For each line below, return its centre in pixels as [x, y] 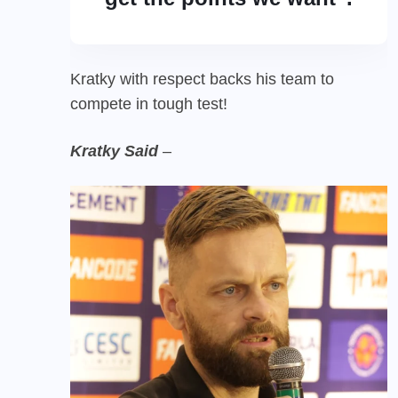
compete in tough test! [149, 103]
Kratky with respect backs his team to [202, 79]
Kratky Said [114, 151]
